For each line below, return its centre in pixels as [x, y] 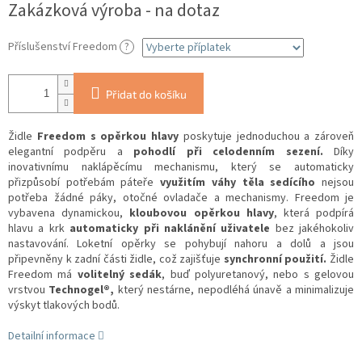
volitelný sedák [120, 275]
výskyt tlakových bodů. [64, 306]
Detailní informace [52, 337]
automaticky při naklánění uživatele [167, 229]
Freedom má [40, 275]
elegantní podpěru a [71, 152]
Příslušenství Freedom [64, 47]
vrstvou [29, 290]
